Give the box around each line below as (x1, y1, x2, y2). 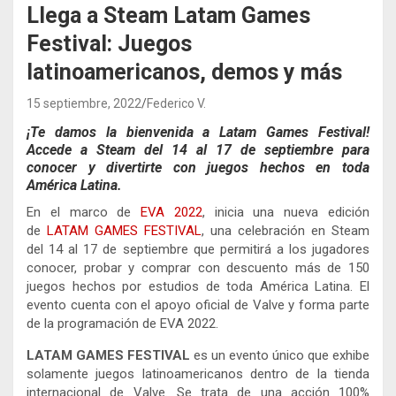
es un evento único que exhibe (190, 347, 369, 364)
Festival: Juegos (27, 31, 192, 57)
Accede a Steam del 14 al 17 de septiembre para (27, 141, 369, 159)
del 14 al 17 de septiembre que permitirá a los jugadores (27, 241, 369, 258)
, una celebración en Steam (202, 223, 369, 240)
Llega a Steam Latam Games (27, 3, 310, 29)
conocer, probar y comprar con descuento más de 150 (27, 260, 369, 277)
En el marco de (27, 204, 141, 221)
